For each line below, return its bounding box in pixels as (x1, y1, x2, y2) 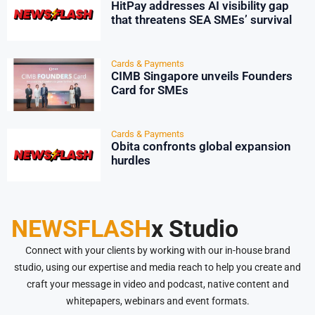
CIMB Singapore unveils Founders (110, 69, 292, 84)
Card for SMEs (110, 83, 188, 98)
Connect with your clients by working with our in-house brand (25, 245, 290, 257)
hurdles (110, 153, 150, 168)
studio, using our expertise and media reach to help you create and (14, 262, 301, 274)
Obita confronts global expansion (110, 139, 291, 154)
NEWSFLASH (11, 214, 151, 243)
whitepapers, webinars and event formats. (65, 295, 250, 307)
